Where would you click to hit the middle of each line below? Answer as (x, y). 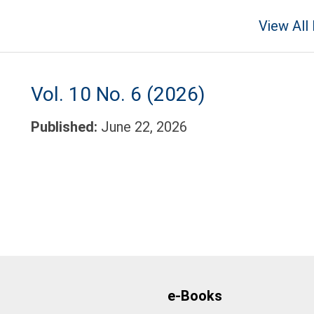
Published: (66, 127)
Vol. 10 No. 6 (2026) (118, 95)
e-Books (195, 295)
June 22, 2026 (144, 127)
